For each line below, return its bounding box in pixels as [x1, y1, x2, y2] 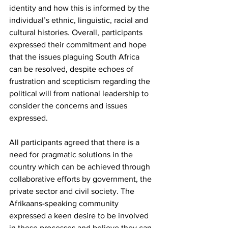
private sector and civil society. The [9, 187, 136, 196]
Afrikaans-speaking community [9, 199, 121, 208]
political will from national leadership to [9, 89, 151, 98]
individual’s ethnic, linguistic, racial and [9, 16, 150, 25]
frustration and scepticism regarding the [9, 77, 152, 86]
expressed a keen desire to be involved [9, 211, 151, 220]
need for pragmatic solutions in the [9, 150, 135, 159]
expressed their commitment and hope [9, 40, 149, 49]
